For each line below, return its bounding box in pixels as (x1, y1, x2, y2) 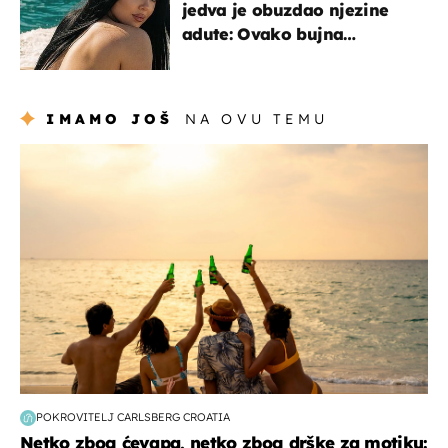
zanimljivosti (20, 143, 116, 164)
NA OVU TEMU (184, 109, 328, 128)
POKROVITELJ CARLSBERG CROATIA (36, 410, 230, 425)
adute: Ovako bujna (182, 23, 344, 44)
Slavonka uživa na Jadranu (182, 47, 407, 68)
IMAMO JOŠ (46, 109, 174, 128)
